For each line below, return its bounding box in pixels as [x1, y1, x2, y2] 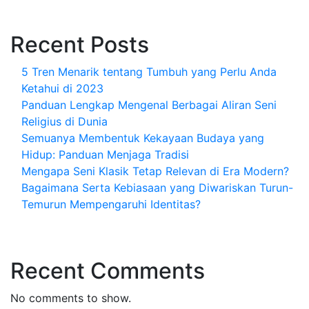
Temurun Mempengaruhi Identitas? [21, 197, 201, 211]
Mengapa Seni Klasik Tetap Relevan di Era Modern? [21, 164, 289, 178]
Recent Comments [10, 257, 205, 284]
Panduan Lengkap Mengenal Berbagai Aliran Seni [21, 98, 277, 112]
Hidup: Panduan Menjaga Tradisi [21, 148, 189, 161]
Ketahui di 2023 [21, 81, 103, 95]
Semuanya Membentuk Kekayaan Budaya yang [21, 131, 264, 145]
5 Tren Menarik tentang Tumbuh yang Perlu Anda [21, 65, 277, 79]
